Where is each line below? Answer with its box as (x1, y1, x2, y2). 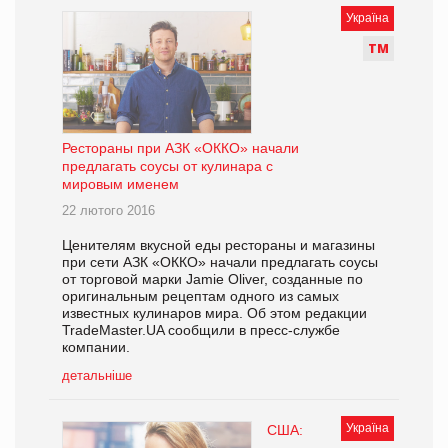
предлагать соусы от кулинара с (62, 158, 273, 175)
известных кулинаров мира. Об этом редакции (62, 305, 367, 322)
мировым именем (62, 176, 179, 193)
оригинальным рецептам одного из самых (62, 288, 339, 305)
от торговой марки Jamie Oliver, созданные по (62, 271, 363, 288)
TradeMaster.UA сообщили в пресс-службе (62, 322, 340, 339)
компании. (62, 339, 130, 356)
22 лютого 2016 (62, 203, 155, 219)
